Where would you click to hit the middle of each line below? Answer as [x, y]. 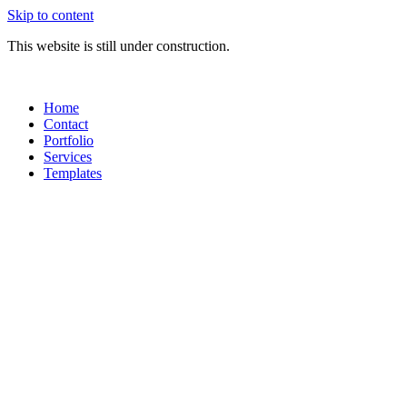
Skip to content [50, 15]
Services [68, 157]
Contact [66, 124]
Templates [73, 173]
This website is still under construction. [119, 46]
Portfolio [69, 140]
